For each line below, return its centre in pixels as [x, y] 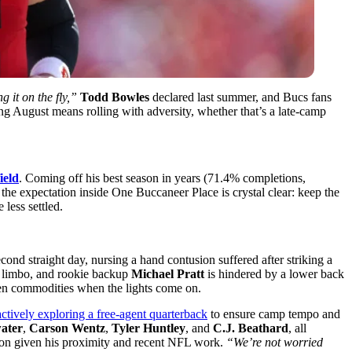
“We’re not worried [275, 342]
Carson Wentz [67, 328]
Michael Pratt [168, 273]
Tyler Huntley [148, 328]
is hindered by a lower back [274, 273]
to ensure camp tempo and [274, 313]
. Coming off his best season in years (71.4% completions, [162, 178]
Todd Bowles [115, 97]
